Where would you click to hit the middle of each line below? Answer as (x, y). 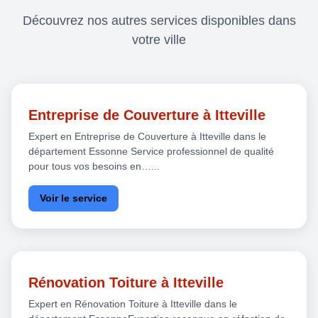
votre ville (159, 39)
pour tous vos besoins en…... (94, 166)
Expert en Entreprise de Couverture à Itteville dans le (147, 136)
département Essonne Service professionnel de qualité (151, 151)
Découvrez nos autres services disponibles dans (159, 20)
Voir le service (73, 198)
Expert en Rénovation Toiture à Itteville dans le (133, 303)
